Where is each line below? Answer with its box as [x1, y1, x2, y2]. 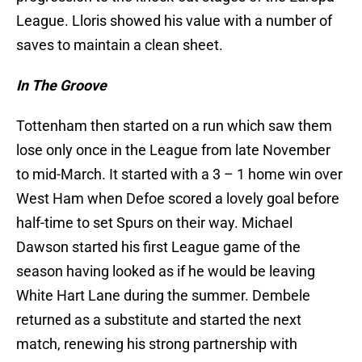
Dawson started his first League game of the [16, 238, 301, 256]
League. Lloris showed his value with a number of [16, 12, 332, 30]
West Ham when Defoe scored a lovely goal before [16, 190, 339, 208]
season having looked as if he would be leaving [16, 263, 315, 280]
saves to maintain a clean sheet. [16, 36, 223, 54]
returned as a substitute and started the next [16, 311, 301, 329]
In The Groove [16, 77, 107, 95]
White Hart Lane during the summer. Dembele [16, 287, 310, 305]
